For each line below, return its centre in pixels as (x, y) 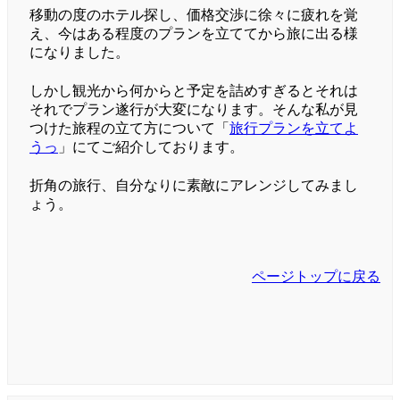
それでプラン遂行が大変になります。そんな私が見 (194, 110)
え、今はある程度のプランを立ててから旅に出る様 (194, 34)
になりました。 (79, 53)
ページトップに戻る (316, 277)
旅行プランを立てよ (294, 129)
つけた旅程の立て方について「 (129, 129)
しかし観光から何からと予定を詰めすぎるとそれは (194, 91)
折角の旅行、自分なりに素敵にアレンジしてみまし (194, 186)
